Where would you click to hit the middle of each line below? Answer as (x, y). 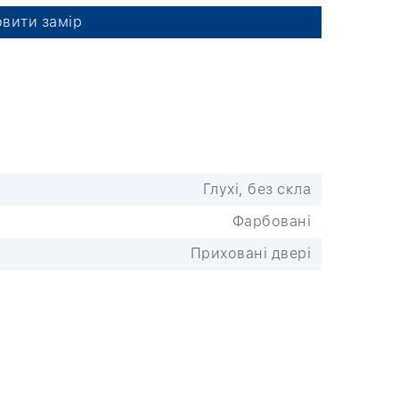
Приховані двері (250, 253)
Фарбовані (271, 221)
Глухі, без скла (256, 189)
